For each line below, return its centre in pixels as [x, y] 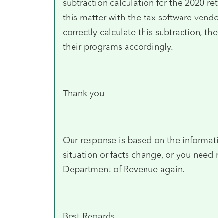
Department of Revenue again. [125, 169]
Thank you [83, 93]
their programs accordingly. [118, 46]
